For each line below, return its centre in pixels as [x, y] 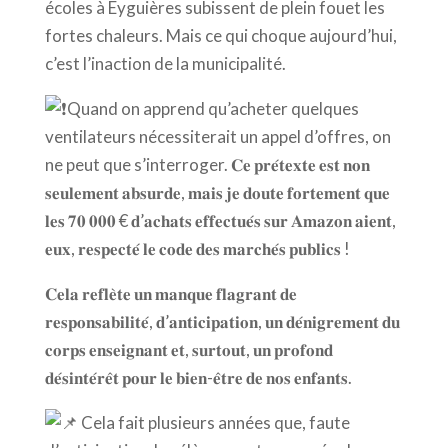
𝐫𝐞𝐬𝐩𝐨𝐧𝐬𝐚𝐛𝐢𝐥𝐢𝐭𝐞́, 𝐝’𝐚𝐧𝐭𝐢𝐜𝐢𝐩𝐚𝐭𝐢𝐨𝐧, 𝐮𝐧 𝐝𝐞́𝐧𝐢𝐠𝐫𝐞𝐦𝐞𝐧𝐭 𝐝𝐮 [222, 322]
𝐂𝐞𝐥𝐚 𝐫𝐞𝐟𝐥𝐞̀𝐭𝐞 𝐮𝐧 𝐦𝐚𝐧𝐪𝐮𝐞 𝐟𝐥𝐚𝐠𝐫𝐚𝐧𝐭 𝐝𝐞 [170, 294]
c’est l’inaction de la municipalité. [165, 64]
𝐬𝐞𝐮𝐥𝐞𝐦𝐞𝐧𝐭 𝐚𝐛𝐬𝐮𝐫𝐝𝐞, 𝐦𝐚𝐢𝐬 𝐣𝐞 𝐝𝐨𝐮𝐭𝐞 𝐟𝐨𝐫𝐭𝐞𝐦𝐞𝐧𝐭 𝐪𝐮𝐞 [217, 193]
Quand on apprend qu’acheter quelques [212, 109]
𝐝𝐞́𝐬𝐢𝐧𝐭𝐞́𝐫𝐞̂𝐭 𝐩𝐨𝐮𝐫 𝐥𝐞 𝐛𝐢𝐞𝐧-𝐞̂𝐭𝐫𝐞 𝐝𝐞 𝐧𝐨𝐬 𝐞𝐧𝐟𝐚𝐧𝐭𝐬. [198, 378]
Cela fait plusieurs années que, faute [213, 423]
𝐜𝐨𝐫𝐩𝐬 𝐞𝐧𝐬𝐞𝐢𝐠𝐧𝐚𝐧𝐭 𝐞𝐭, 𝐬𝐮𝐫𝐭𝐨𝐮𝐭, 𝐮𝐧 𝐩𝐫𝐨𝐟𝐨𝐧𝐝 [188, 350]
